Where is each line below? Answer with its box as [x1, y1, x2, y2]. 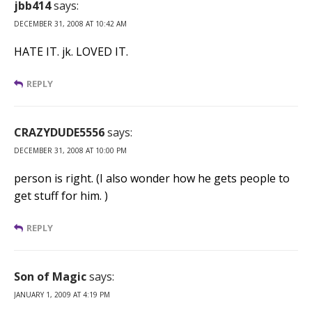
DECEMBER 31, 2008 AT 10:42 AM [14, 18, 127, 29]
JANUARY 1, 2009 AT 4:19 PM [14, 289, 110, 299]
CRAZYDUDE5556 [14, 124, 104, 140]
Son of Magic [14, 268, 86, 284]
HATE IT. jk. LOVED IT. [14, 43, 128, 59]
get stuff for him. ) [14, 187, 108, 203]
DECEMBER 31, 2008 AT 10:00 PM [14, 145, 127, 155]
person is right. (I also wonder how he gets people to [14, 170, 290, 186]
